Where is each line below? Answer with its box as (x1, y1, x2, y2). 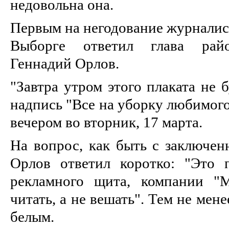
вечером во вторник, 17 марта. (10, 113, 202, 130)
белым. (10, 208, 54, 225)
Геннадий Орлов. (10, 55, 119, 72)
